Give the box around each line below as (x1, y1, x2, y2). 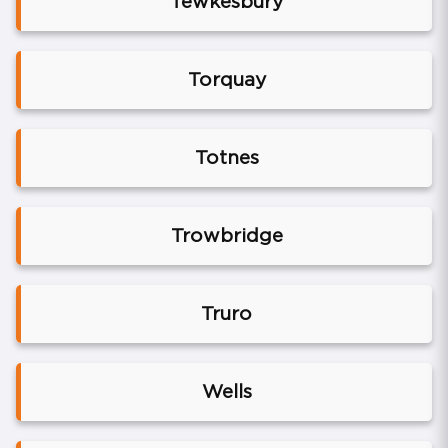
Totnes (194, 146, 259, 170)
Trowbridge (170, 224, 283, 248)
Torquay (187, 68, 266, 92)
